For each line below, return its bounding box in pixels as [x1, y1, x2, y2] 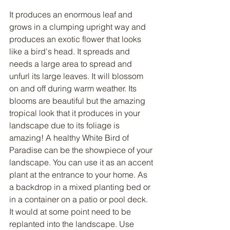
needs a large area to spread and [9, 59, 134, 69]
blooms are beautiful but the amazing [9, 95, 147, 106]
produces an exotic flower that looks [9, 34, 143, 44]
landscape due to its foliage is [9, 120, 122, 130]
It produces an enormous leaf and [9, 9, 135, 20]
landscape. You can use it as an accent [9, 157, 155, 167]
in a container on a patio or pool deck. [9, 194, 150, 204]
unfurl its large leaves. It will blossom [9, 71, 145, 81]
